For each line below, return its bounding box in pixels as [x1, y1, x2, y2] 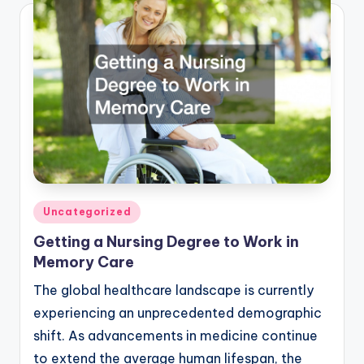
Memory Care [33, 253, 134, 272]
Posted [32, 201, 80, 219]
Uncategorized [43, 205, 132, 218]
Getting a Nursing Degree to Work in [33, 232, 299, 252]
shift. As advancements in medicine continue [33, 327, 318, 344]
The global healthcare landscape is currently [33, 282, 314, 299]
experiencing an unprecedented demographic [33, 305, 322, 322]
